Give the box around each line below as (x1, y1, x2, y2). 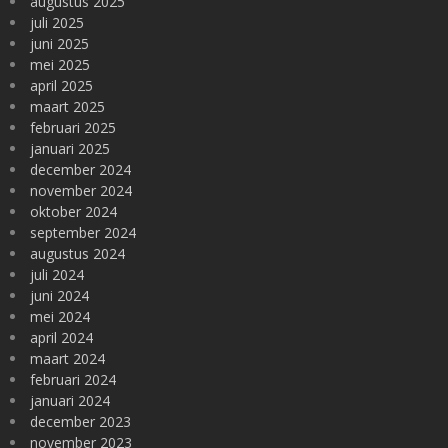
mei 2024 (30, 307, 90, 326)
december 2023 (30, 412, 131, 431)
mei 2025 (30, 55, 90, 74)
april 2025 (30, 76, 93, 95)
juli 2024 (30, 265, 84, 284)
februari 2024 (30, 370, 116, 389)
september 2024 (30, 223, 136, 242)
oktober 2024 (30, 202, 117, 221)
